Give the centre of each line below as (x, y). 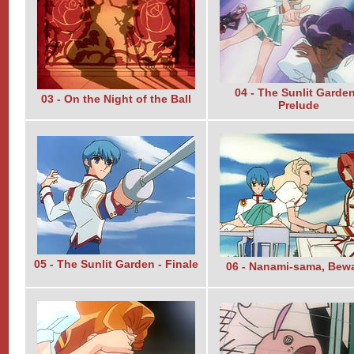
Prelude (298, 105)
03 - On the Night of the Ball (116, 99)
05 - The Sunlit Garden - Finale (116, 265)
